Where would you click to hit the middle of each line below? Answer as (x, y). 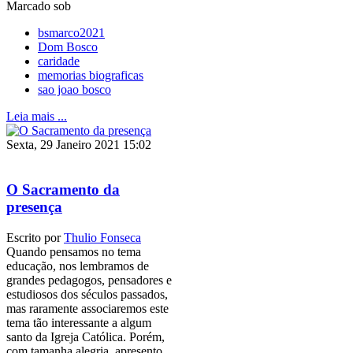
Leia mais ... (37, 117)
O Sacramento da (63, 190)
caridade (59, 61)
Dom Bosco (68, 47)
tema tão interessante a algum (79, 322)
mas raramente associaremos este (87, 308)
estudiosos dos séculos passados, (87, 294)
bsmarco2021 (71, 33)
